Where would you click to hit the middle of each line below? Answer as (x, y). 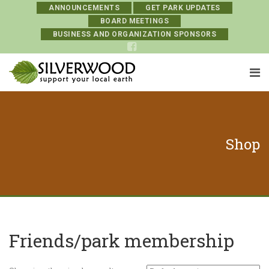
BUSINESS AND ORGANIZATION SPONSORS (134, 34)
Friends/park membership (122, 240)
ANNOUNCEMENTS (84, 8)
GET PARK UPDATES (183, 8)
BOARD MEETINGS (134, 21)
